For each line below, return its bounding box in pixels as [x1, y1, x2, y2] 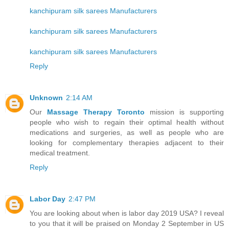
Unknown [30, 94, 63, 102]
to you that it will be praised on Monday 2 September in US [30, 219, 224, 228]
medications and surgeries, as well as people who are [30, 128, 224, 137]
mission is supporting [145, 108, 224, 117]
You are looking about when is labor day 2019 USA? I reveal [30, 209, 224, 218]
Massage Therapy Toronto [47, 108, 145, 117]
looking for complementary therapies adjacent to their [30, 139, 224, 147]
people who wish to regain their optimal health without [30, 118, 224, 127]
